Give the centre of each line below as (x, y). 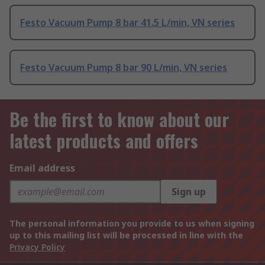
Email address (42, 168)
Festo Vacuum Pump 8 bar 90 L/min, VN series (124, 68)
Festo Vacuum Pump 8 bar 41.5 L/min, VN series (127, 23)
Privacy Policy (37, 247)
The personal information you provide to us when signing (132, 224)
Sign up (189, 192)
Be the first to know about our (119, 119)
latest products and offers (104, 141)
